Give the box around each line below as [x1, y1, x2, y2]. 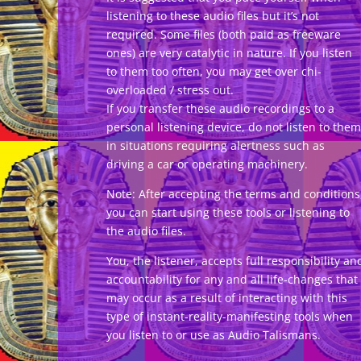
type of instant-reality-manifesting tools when [106, 308, 353, 324]
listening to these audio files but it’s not [106, 7, 319, 23]
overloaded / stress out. [106, 81, 234, 98]
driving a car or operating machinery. [106, 156, 308, 172]
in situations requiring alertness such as [106, 137, 325, 153]
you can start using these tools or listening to [106, 204, 350, 220]
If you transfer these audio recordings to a [106, 100, 334, 116]
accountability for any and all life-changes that [106, 271, 358, 287]
